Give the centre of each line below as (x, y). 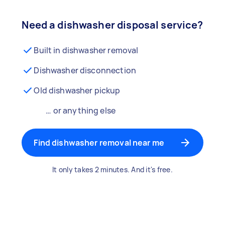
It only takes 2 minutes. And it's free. (113, 170)
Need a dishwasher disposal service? (113, 25)
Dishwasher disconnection (85, 70)
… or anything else (81, 110)
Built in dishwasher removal (86, 50)
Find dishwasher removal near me (99, 143)
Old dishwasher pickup (77, 90)
